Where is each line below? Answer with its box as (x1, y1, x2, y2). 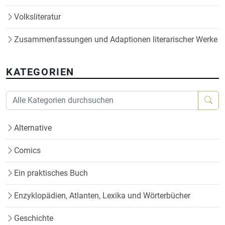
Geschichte (14, 213, 53, 223)
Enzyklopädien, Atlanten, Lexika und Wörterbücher (14, 191, 190, 201)
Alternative (14, 123, 52, 133)
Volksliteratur (14, 12, 61, 22)
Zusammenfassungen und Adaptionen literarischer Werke (14, 35, 217, 45)
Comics (14, 146, 41, 156)
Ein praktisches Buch (14, 168, 88, 178)
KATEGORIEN (6, 66, 74, 78)
